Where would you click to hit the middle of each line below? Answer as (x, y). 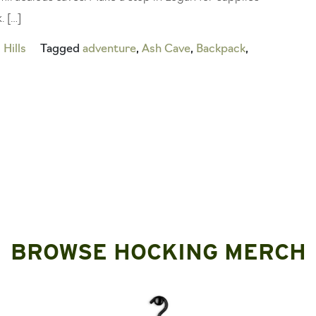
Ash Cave (166, 49)
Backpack (221, 49)
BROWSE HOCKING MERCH (158, 251)
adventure (109, 49)
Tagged (61, 49)
